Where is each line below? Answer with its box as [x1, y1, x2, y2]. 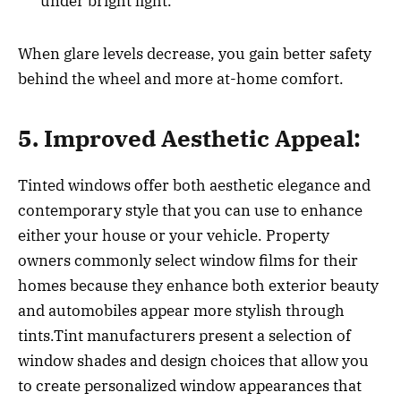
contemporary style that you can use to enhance [18, 200, 363, 221]
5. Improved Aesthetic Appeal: [18, 123, 361, 153]
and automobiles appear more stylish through [18, 301, 345, 321]
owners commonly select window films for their [18, 251, 358, 271]
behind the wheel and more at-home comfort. [18, 68, 344, 89]
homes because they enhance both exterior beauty [18, 276, 379, 296]
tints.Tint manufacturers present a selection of [18, 326, 351, 346]
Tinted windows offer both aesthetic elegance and [18, 175, 371, 196]
